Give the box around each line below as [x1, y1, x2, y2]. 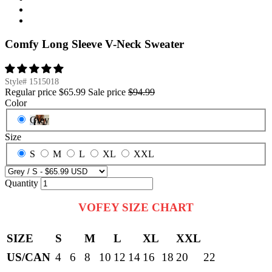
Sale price [88, 87, 126, 98]
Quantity [5, 177, 38, 188]
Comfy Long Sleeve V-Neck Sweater [5, 37, 184, 50]
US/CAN [7, 251, 50, 264]
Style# [5, 77, 29, 87]
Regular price [5, 87, 56, 98]
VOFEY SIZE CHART [78, 201, 194, 214]
